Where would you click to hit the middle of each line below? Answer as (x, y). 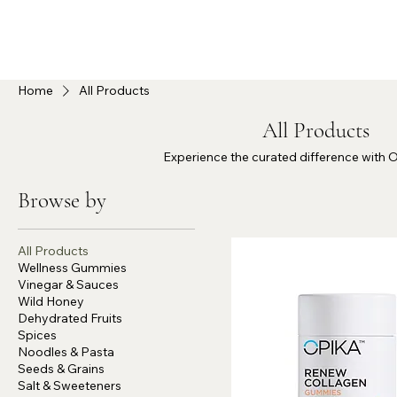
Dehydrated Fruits (70, 318)
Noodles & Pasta (66, 352)
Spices (37, 335)
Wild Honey (51, 301)
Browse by (62, 200)
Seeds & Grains (61, 369)
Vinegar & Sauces (68, 284)
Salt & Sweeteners (70, 385)
